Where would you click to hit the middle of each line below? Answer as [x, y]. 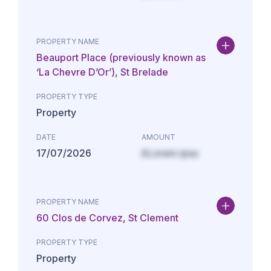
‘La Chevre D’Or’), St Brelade [102, 72]
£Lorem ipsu [170, 153]
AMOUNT [158, 137]
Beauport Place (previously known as [121, 57]
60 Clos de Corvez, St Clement [107, 218]
